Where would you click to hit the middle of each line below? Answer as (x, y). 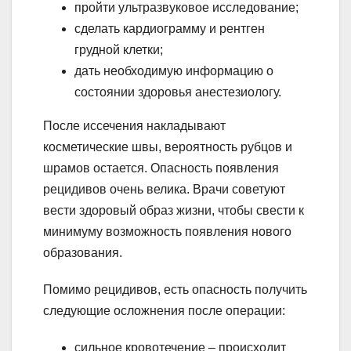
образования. (83, 252)
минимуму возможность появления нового (167, 231)
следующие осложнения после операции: (164, 310)
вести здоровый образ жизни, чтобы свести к (174, 210)
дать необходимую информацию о (174, 71)
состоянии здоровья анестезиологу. (178, 92)
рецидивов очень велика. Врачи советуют (164, 189)
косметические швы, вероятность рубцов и (168, 147)
